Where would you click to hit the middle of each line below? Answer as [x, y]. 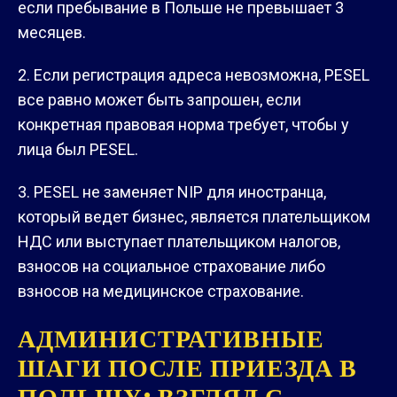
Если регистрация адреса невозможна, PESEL [202, 74]
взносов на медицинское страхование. [161, 291]
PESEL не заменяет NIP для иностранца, [180, 191]
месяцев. [52, 32]
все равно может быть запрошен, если [160, 99]
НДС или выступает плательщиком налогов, [179, 241]
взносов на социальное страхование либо [171, 266]
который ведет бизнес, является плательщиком [194, 216]
